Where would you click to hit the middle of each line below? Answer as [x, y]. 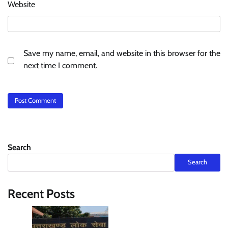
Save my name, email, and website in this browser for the [122, 53]
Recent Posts [41, 193]
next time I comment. [60, 66]
